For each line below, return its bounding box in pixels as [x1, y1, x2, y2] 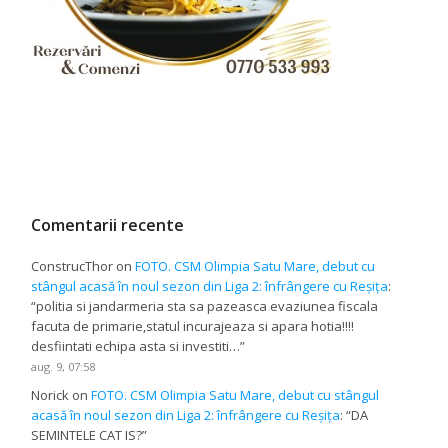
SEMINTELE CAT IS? [31, 426, 143, 444]
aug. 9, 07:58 [31, 358, 96, 374]
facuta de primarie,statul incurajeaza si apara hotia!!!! [31, 316, 355, 335]
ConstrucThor [31, 256, 114, 275]
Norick [31, 386, 70, 404]
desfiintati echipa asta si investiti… [31, 336, 241, 355]
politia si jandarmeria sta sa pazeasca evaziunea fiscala [36, 296, 379, 315]
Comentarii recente [31, 213, 185, 236]
